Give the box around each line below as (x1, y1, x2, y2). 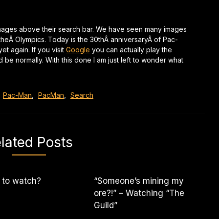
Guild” (94, 200, 118, 210)
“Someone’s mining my (94, 176, 184, 186)
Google (66, 45, 90, 54)
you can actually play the (90, 45, 172, 54)
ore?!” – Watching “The (94, 188, 185, 198)
